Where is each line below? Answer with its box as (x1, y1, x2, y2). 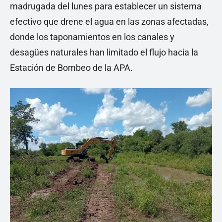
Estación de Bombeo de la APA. (10, 62, 133, 73)
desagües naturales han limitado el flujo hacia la (10, 47, 198, 58)
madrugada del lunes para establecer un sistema (10, 1, 202, 12)
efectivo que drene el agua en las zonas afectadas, (10, 16, 209, 27)
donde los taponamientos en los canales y (10, 32, 174, 43)
